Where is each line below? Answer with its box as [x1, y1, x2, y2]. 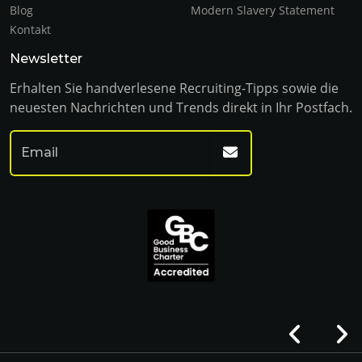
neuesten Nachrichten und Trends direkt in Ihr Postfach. [10, 99, 352, 117]
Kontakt [10, 22, 51, 38]
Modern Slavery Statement [191, 2, 335, 19]
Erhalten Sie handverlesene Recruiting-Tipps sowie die [10, 79, 339, 98]
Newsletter [10, 51, 82, 67]
